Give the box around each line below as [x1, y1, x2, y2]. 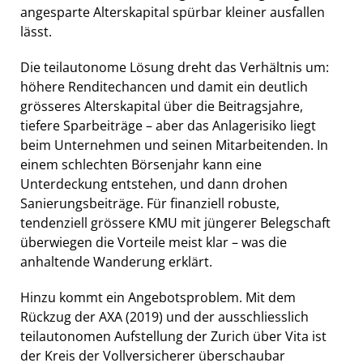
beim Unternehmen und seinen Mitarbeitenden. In [20, 135, 328, 154]
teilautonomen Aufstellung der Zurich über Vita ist [20, 327, 327, 345]
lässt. [20, 22, 52, 41]
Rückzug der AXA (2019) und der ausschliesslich [20, 307, 309, 326]
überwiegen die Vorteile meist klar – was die [20, 233, 287, 251]
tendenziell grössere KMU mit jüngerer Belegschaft [20, 213, 331, 232]
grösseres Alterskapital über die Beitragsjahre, [20, 96, 303, 115]
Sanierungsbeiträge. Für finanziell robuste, [20, 194, 280, 212]
